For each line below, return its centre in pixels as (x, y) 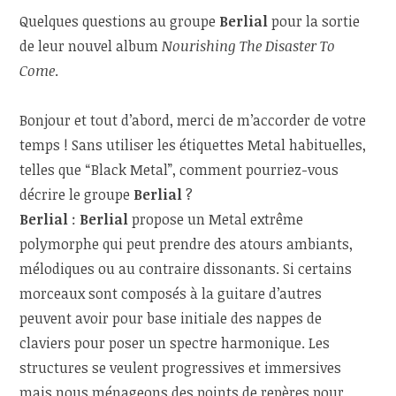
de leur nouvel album (91, 46)
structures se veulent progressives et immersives (181, 368)
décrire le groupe (77, 195)
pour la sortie (314, 22)
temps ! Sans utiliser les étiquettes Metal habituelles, (193, 145)
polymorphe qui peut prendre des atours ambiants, (187, 244)
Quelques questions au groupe (120, 22)
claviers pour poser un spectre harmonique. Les (175, 343)
